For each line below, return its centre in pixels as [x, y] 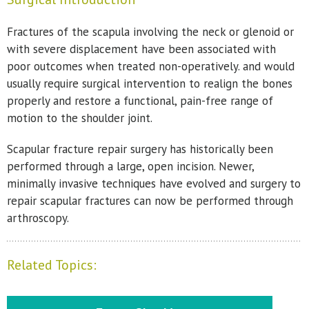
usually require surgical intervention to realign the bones [150, 83]
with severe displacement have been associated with [141, 49]
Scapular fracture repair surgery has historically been [140, 149]
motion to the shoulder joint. [80, 118]
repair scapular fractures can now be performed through [150, 201]
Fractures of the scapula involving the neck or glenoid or [150, 32]
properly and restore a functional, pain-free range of [140, 101]
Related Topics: [52, 265]
